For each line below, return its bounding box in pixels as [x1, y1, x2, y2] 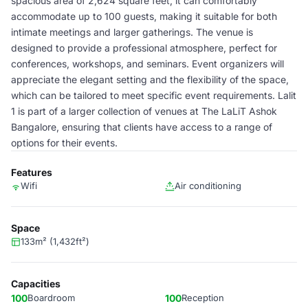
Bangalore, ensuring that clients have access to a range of [11, 121, 272, 133]
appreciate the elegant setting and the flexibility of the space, [11, 74, 289, 85]
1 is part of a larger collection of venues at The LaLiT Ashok [11, 105, 277, 117]
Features [11, 166, 52, 178]
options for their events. [11, 137, 118, 148]
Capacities [11, 278, 60, 289]
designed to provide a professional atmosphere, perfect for [11, 42, 277, 54]
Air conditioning [175, 180, 241, 191]
